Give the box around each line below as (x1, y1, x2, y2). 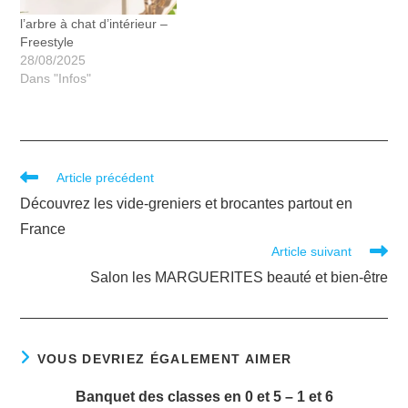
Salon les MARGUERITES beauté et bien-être (89, 270, 388, 286)
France (20, 221, 66, 238)
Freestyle (20, 35, 75, 50)
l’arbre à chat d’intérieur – (20, 16, 168, 32)
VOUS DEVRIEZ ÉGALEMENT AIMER (36, 352, 292, 367)
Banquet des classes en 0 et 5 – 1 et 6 (75, 389, 333, 405)
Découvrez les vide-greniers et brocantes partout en (20, 196, 353, 212)
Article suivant (270, 244, 352, 260)
